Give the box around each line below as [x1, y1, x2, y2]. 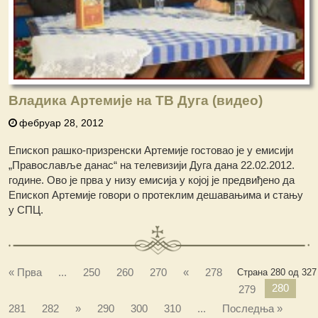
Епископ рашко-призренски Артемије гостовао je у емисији [9, 144, 294, 157]
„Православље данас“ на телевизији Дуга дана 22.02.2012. [9, 159, 295, 172]
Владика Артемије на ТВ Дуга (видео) [9, 93, 263, 109]
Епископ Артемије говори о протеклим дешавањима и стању [9, 189, 304, 202]
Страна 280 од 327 [236, 266, 317, 278]
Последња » [222, 302, 283, 314]
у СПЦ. [9, 204, 44, 216]
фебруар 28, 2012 [19, 117, 104, 129]
